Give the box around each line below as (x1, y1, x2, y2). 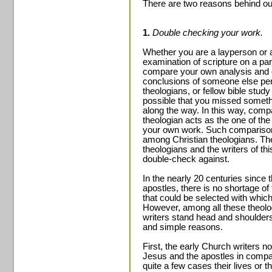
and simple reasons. (143, 222, 223, 232)
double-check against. (143, 154, 229, 164)
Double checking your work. (152, 28, 263, 38)
